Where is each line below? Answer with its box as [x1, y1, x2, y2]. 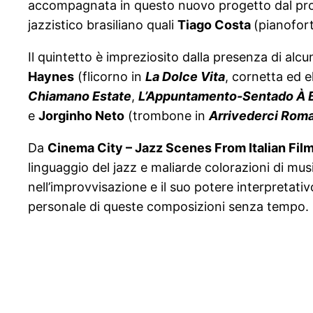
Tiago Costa [177, 17, 254, 33]
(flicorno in [74, 69, 145, 85]
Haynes [28, 69, 74, 85]
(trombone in [124, 108, 209, 124]
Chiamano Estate [28, 89, 131, 104]
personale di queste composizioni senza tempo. [28, 199, 309, 214]
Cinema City [48, 140, 123, 156]
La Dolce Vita [145, 69, 225, 85]
